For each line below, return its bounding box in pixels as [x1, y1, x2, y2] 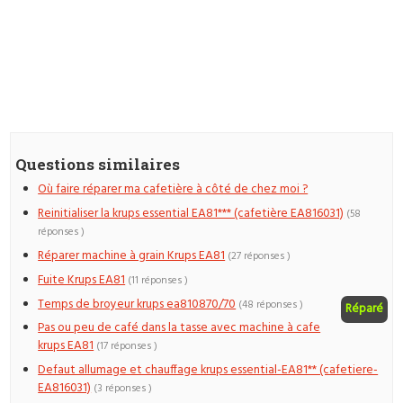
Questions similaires [15, 153, 181, 175]
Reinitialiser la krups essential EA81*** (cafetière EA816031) [38, 204, 345, 224]
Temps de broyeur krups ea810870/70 [38, 294, 237, 314]
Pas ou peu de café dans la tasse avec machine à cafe [38, 318, 321, 338]
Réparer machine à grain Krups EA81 [38, 246, 226, 265]
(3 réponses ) [94, 381, 153, 398]
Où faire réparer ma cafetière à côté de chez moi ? [38, 180, 309, 200]
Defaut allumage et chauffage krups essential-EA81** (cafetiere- [38, 361, 379, 381]
